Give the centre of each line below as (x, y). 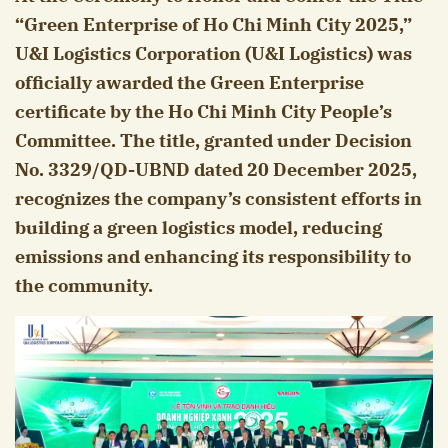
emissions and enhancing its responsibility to (213, 257)
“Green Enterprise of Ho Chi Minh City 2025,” (213, 25)
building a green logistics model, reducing (198, 228)
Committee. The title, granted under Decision (213, 141)
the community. (84, 286)
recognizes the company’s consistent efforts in (218, 199)
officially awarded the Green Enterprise (189, 83)
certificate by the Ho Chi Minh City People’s (203, 112)
